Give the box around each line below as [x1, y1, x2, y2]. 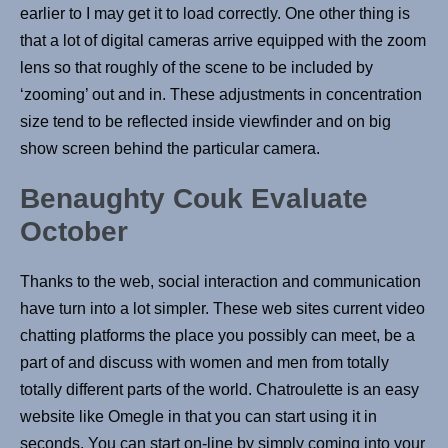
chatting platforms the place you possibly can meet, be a [20, 327, 415, 345]
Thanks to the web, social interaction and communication [20, 273, 421, 291]
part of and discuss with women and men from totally [20, 354, 389, 372]
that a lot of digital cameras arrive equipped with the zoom [20, 32, 426, 50]
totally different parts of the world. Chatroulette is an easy [20, 381, 419, 399]
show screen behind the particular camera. [20, 140, 320, 158]
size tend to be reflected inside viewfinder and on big [20, 113, 391, 131]
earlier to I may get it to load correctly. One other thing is [20, 5, 410, 23]
